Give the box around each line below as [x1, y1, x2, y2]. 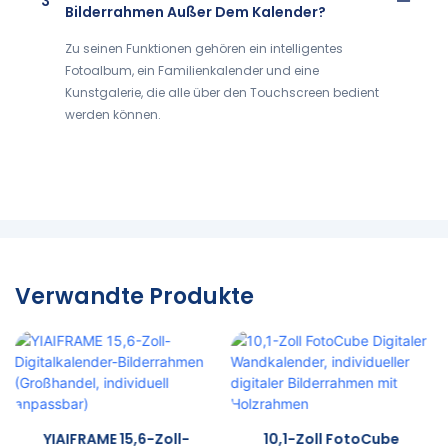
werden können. [65, 105, 161, 123]
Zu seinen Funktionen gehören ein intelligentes [65, 39, 343, 57]
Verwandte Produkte [15, 281, 254, 313]
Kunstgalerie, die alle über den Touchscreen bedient [65, 83, 379, 101]
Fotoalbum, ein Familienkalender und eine [65, 61, 319, 79]
